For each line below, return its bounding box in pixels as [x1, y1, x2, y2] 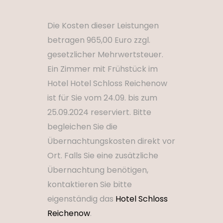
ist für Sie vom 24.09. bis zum [47, 92, 157, 104]
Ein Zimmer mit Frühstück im [47, 63, 158, 75]
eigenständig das [47, 193, 115, 205]
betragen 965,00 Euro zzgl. [47, 34, 150, 46]
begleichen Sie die [47, 121, 117, 132]
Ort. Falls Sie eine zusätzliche [47, 150, 158, 161]
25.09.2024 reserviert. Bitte [47, 107, 151, 118]
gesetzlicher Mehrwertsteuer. [47, 49, 163, 60]
